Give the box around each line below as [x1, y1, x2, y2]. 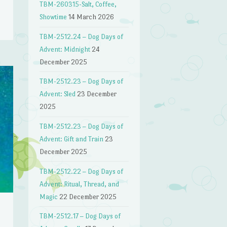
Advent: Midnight [40, 45, 91, 53]
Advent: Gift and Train [40, 135, 104, 143]
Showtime [40, 13, 67, 21]
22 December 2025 [59, 193, 117, 201]
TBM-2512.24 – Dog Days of [40, 32, 124, 41]
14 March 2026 [68, 13, 115, 21]
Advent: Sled [40, 90, 76, 98]
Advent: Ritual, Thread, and [40, 180, 120, 188]
